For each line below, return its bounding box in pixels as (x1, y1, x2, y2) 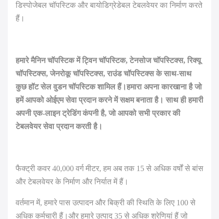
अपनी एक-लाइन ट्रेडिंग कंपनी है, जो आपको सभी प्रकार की (16, 109, 180, 117)
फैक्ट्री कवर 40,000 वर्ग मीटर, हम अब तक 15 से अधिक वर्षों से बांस (16, 164, 203, 173)
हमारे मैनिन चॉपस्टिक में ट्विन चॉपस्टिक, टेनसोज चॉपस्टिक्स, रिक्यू (16, 56, 201, 65)
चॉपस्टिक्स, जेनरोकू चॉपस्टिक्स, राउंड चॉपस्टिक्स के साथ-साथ (16, 69, 192, 78)
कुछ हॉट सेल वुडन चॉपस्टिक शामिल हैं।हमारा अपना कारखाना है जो (16, 83, 202, 91)
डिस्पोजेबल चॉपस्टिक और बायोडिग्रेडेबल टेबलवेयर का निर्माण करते (16, 1, 202, 9)
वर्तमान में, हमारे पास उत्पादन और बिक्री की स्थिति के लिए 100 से (16, 198, 196, 207)
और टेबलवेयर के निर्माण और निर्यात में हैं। (16, 177, 129, 186)
